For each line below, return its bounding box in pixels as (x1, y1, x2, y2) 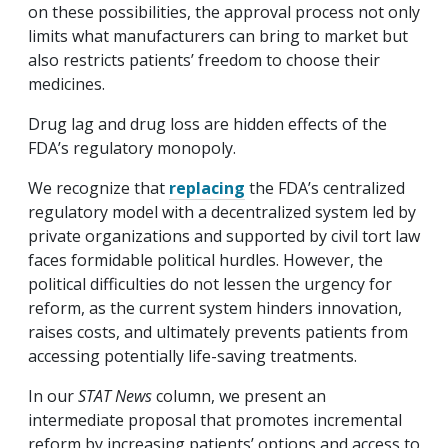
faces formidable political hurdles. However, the (28, 248, 383, 271)
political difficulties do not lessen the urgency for (28, 272, 392, 295)
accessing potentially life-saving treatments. (28, 344, 357, 367)
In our (28, 384, 78, 407)
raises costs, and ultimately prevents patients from (28, 320, 408, 343)
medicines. (28, 72, 105, 95)
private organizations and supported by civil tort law (28, 224, 420, 247)
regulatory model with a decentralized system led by (28, 200, 416, 223)
